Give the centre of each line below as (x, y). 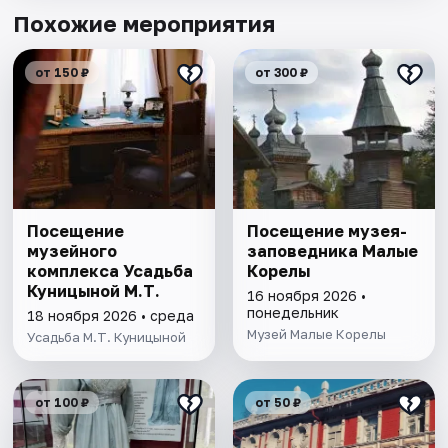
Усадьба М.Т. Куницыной (107, 336)
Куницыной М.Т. (94, 290)
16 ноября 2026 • (306, 295)
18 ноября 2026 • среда (111, 315)
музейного (72, 250)
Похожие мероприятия (144, 23)
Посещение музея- (326, 230)
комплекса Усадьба (110, 270)
